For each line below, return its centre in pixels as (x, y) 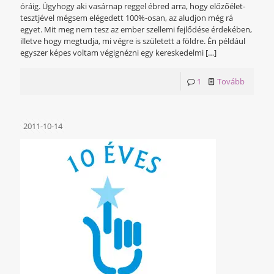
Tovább (231, 82)
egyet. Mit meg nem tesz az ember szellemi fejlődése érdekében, (136, 30)
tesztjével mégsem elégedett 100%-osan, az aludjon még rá (127, 18)
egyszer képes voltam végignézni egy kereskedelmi (112, 53)
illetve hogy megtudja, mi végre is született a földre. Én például (133, 41)
